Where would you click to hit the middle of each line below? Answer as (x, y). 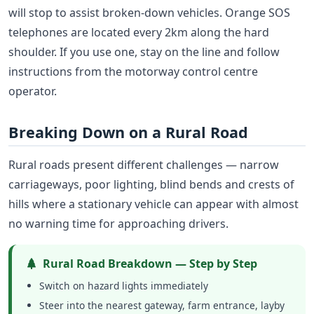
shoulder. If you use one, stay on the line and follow (144, 52)
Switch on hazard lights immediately (124, 285)
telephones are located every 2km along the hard (139, 33)
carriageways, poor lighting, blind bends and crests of (151, 185)
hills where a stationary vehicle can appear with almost (153, 204)
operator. (33, 91)
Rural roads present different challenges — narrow (144, 165)
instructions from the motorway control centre (133, 72)
